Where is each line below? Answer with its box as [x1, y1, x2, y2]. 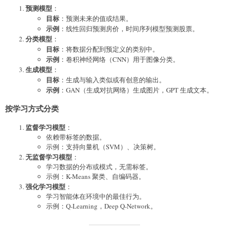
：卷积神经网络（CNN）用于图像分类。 [59, 55, 179, 64]
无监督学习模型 [26, 151, 72, 162]
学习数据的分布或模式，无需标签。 [46, 162, 152, 171]
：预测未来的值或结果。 [59, 14, 132, 24]
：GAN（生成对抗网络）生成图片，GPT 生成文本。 [59, 85, 213, 95]
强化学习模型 [26, 181, 65, 191]
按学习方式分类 [5, 103, 59, 114]
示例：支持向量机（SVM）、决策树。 [46, 142, 160, 151]
